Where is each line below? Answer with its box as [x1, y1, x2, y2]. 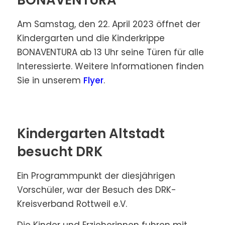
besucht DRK [17, 143, 103, 161]
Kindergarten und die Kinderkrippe [17, 32, 165, 44]
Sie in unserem [17, 74, 83, 86]
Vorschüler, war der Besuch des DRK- [17, 183, 176, 196]
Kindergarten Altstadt [17, 125, 165, 143]
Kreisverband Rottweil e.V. [17, 197, 127, 210]
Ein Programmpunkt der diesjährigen [17, 169, 175, 182]
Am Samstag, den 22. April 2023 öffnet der [17, 18, 200, 30]
